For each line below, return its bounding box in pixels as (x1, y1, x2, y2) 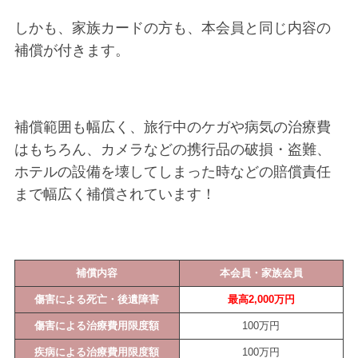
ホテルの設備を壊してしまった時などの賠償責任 (14, 163, 331, 180)
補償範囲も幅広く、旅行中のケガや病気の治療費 (14, 118, 331, 135)
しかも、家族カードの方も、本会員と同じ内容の (14, 19, 331, 36)
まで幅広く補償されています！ (14, 185, 216, 202)
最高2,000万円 (227, 293, 295, 305)
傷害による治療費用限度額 (34, 320, 160, 332)
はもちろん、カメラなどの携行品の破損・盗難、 (14, 141, 331, 157)
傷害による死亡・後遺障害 (34, 293, 160, 305)
